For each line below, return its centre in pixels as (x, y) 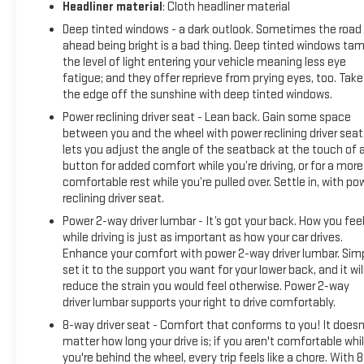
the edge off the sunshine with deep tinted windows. (197, 94)
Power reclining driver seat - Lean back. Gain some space (206, 117)
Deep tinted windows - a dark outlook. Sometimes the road (212, 29)
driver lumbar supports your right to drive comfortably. (199, 302)
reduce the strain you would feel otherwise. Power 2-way (206, 286)
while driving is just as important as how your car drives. (202, 237)
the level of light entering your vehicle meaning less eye (204, 62)
